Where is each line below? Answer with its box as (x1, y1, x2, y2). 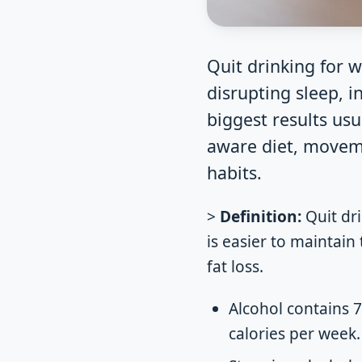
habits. (207, 160, 262, 184)
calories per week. (228, 323, 360, 345)
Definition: (220, 206, 301, 228)
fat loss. (207, 256, 263, 278)
